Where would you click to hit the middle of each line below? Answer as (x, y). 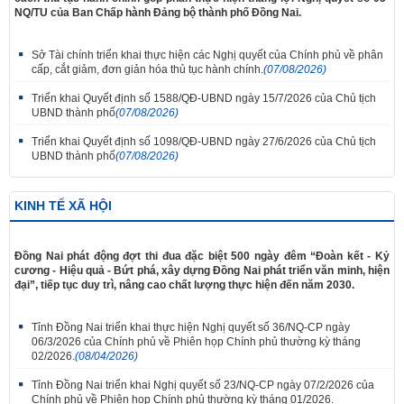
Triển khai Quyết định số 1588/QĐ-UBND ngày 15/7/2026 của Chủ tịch (204, 98)
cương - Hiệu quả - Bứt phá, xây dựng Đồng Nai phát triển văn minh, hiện (202, 270)
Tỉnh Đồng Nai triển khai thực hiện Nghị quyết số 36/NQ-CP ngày (191, 327)
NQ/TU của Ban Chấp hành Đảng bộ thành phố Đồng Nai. (158, 12)
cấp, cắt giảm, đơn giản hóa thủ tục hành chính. (147, 69)
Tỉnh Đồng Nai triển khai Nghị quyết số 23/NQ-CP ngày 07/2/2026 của (203, 385)
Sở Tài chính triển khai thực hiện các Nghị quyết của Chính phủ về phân (207, 55)
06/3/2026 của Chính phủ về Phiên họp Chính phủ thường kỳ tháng (196, 341)
